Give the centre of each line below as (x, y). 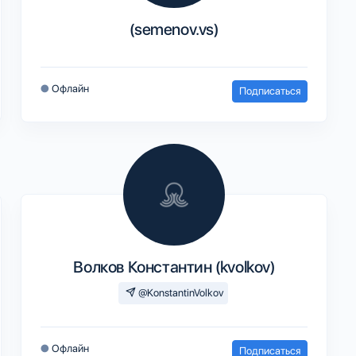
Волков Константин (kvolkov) (174, 267)
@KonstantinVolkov (179, 292)
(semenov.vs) (174, 29)
